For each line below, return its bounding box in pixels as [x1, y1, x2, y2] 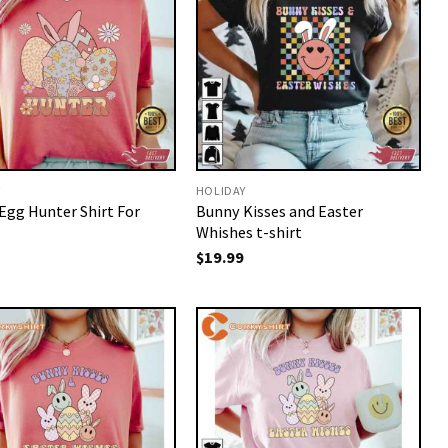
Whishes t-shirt [195, 221, 302, 242]
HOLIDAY [195, 182, 247, 198]
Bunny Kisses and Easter [195, 200, 363, 221]
